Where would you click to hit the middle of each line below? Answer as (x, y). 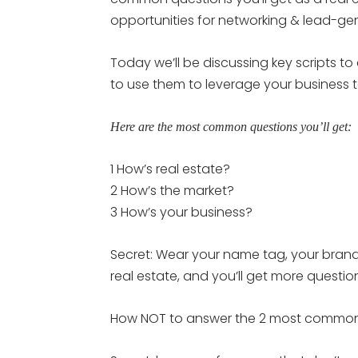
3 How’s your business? (181, 212)
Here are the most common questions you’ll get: (231, 127)
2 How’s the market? (172, 191)
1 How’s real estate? (170, 169)
